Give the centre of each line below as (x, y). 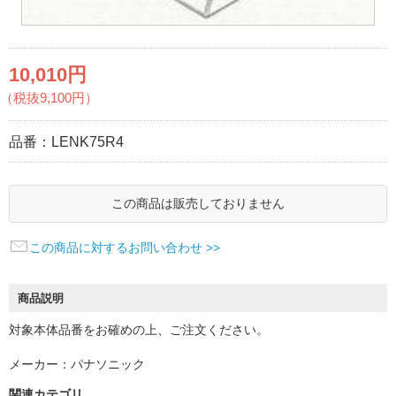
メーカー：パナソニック (77, 364)
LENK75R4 (88, 141)
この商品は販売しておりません (198, 203)
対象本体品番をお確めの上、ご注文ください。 (139, 329)
